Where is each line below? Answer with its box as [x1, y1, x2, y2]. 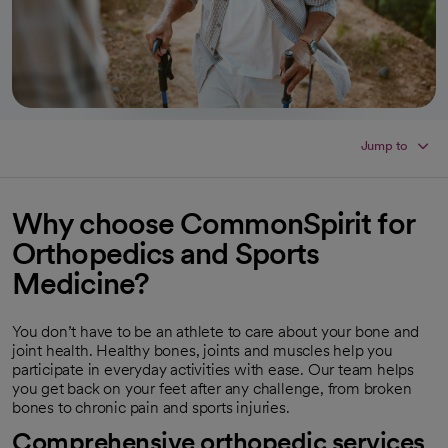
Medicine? [12, 265, 149, 302]
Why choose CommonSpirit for [12, 205, 414, 242]
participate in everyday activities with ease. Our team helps [12, 360, 414, 380]
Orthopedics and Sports [12, 235, 320, 272]
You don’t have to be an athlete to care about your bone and [12, 322, 420, 342]
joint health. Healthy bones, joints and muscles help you [12, 341, 393, 361]
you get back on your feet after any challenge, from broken [12, 379, 412, 399]
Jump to [360, 138, 409, 154]
